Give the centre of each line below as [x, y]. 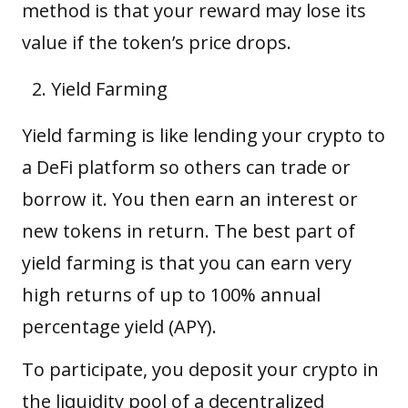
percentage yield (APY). [119, 326]
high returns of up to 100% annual [171, 294]
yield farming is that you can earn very [187, 262]
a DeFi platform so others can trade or [186, 167]
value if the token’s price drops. [157, 42]
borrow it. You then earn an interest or [190, 199]
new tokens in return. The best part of [189, 230]
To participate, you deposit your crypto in [200, 369]
